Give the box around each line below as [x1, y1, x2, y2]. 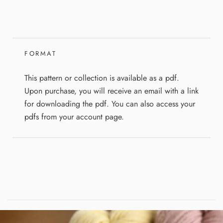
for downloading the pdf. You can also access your [24, 98, 195, 110]
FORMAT [24, 48, 57, 58]
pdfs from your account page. [24, 111, 124, 122]
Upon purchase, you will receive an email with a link [24, 85, 199, 97]
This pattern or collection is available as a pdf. [24, 72, 179, 84]
